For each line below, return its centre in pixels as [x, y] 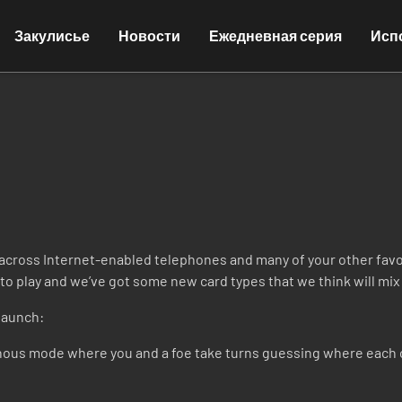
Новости [150, 35]
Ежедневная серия [276, 35]
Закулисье [52, 35]
